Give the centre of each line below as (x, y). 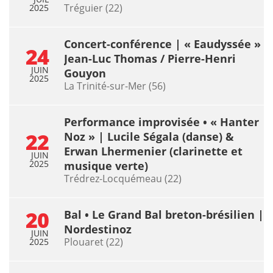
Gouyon (85, 73)
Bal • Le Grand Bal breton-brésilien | (164, 214)
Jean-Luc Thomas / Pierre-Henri (150, 58)
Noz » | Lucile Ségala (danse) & (149, 136)
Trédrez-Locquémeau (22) (123, 178)
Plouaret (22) (94, 242)
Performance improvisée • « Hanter (161, 122)
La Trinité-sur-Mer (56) (115, 86)
